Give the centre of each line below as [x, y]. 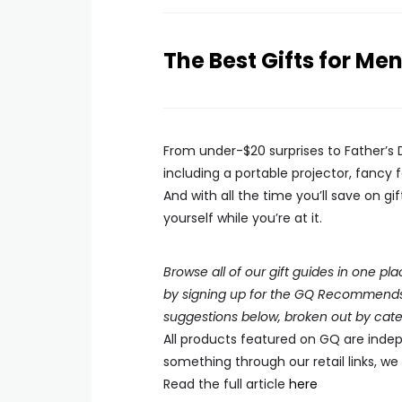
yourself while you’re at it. [243, 218]
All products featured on [241, 339]
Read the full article [226, 384]
